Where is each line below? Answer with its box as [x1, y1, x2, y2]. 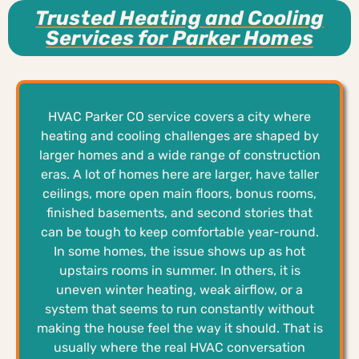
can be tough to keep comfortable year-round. [40, 224, 319, 240]
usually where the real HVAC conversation [54, 339, 305, 355]
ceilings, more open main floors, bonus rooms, [42, 185, 317, 201]
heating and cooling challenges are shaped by [40, 127, 319, 143]
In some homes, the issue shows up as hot [54, 243, 305, 259]
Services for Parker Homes [46, 26, 313, 50]
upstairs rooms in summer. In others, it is [58, 262, 301, 278]
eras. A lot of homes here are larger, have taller [40, 166, 319, 182]
